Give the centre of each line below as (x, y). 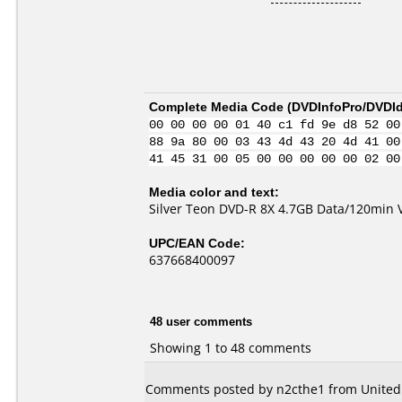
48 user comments (201, 321)
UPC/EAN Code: (197, 243)
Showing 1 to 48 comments (231, 347)
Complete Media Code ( (220, 106)
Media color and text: (214, 192)
